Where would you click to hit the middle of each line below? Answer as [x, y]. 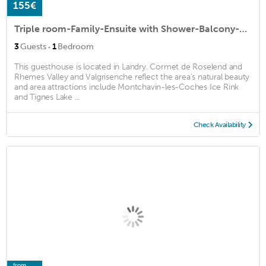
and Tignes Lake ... [47, 97]
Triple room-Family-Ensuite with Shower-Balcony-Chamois [243, 29]
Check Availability [219, 125]
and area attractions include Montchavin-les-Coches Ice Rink [127, 87]
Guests [33, 47]
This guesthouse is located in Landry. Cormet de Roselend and [128, 67]
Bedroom [76, 47]
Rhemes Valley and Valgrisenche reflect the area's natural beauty [132, 77]
